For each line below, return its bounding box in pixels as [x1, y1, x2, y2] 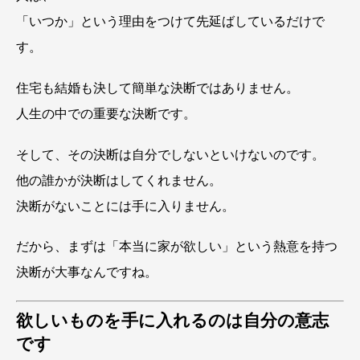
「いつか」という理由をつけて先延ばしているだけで [16, 14, 325, 28]
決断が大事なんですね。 [16, 265, 157, 280]
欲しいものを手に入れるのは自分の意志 [16, 311, 329, 330]
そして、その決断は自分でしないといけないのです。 [16, 147, 325, 162]
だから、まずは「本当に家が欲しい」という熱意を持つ [16, 239, 337, 254]
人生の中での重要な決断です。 [16, 106, 196, 121]
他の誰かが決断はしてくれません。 [16, 173, 222, 187]
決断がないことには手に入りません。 [16, 198, 235, 213]
